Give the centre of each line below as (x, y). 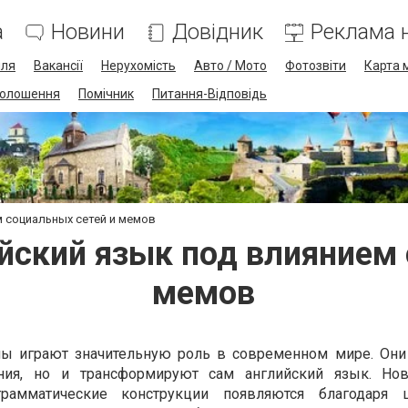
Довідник (218, 32)
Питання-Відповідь (209, 94)
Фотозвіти (316, 66)
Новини (88, 32)
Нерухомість (138, 66)
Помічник (106, 94)
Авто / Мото (230, 66)
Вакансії (58, 66)
